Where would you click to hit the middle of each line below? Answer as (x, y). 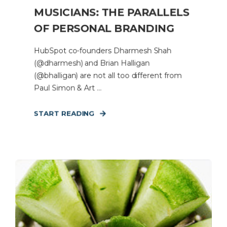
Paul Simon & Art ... (68, 88)
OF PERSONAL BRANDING (104, 28)
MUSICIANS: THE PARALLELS (111, 12)
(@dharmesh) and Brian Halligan (91, 63)
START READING (64, 113)
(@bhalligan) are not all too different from (108, 75)
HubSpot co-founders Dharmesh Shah (103, 50)
